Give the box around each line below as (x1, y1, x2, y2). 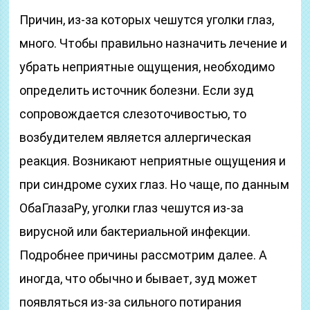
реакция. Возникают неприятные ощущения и (19, 154, 286, 168)
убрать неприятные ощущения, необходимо (19, 60, 275, 74)
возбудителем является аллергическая (19, 130, 252, 145)
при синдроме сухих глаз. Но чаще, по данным (19, 177, 290, 192)
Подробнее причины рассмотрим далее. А (19, 248, 268, 262)
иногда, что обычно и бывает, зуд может (19, 271, 258, 286)
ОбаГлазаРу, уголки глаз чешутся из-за (19, 201, 244, 215)
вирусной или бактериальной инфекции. (19, 224, 251, 239)
